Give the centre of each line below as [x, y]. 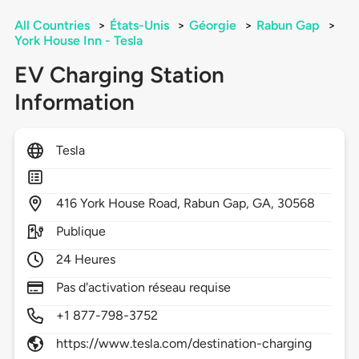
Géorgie [212, 26]
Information [74, 102]
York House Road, [132, 204]
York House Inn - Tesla [78, 41]
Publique [81, 232]
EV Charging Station [119, 75]
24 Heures [86, 260]
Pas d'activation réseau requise [143, 288]
